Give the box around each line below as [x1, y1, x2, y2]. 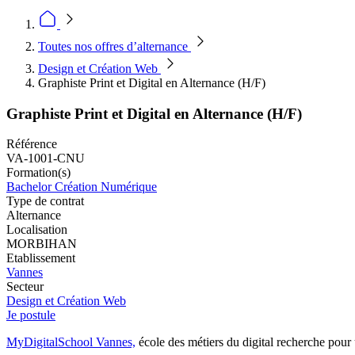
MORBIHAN [6, 237, 77, 251]
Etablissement [6, 251, 75, 265]
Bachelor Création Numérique [6, 180, 157, 194]
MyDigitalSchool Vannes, [6, 335, 136, 349]
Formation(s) [6, 166, 71, 180]
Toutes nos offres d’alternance [38, 40, 191, 53]
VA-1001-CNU [6, 151, 85, 166]
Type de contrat [6, 194, 84, 208]
